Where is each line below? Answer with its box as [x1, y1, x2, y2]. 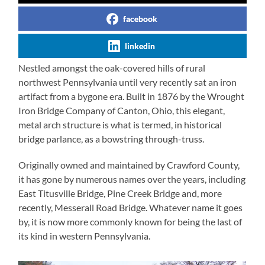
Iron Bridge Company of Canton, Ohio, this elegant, [18, 104, 225, 116]
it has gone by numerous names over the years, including [18, 173, 246, 185]
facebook [122, 13, 157, 24]
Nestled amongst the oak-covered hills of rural [18, 62, 206, 73]
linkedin [125, 40, 156, 51]
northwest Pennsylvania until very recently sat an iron [18, 76, 237, 88]
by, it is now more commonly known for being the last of [18, 215, 243, 227]
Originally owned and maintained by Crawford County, [18, 159, 240, 170]
